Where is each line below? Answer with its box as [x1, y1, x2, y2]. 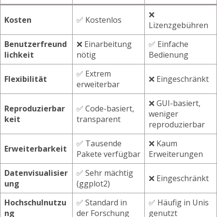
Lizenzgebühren [149, 19, 208, 31]
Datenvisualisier [4, 167, 68, 178]
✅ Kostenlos [77, 14, 122, 25]
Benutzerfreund [4, 38, 67, 49]
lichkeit [4, 49, 34, 60]
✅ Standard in [77, 197, 127, 208]
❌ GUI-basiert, [149, 97, 201, 108]
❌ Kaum [149, 138, 177, 149]
